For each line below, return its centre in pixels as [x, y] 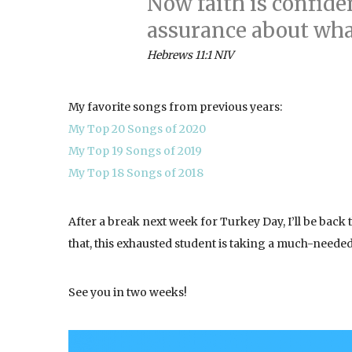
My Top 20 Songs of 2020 [137, 129]
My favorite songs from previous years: [175, 107]
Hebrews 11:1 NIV [190, 55]
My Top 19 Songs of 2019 [135, 151]
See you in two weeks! [128, 292]
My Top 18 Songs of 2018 [136, 173]
